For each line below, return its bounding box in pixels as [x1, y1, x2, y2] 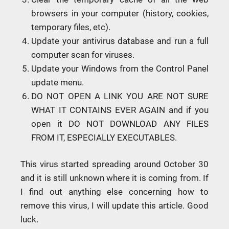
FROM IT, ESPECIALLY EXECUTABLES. [31, 132, 177, 143]
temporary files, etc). [31, 21, 111, 32]
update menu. [31, 77, 84, 87]
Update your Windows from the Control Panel [31, 63, 209, 74]
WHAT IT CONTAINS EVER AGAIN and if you [31, 104, 209, 115]
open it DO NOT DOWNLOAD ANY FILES [31, 118, 209, 129]
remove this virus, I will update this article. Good [20, 200, 209, 211]
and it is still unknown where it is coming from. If [20, 173, 209, 184]
